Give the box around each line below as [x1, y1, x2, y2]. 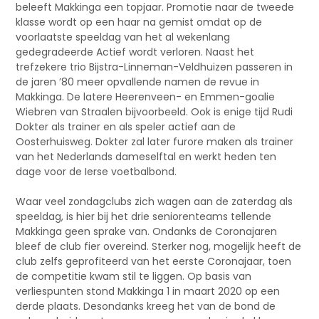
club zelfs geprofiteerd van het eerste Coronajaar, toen [16, 253, 292, 268]
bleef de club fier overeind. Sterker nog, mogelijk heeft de [16, 239, 302, 253]
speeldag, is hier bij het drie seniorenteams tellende [16, 209, 272, 224]
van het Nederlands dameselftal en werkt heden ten [16, 149, 277, 164]
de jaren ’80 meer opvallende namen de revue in [16, 74, 260, 89]
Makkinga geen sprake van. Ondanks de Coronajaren [16, 224, 278, 239]
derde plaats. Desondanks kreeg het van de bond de [16, 298, 276, 313]
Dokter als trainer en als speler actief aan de [16, 119, 236, 134]
